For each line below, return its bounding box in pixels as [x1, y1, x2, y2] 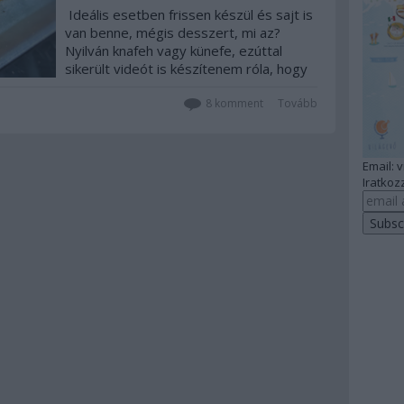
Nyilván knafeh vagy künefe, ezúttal [64, 41, 282, 60]
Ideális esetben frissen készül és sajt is [64, 5, 313, 23]
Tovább [277, 96, 317, 111]
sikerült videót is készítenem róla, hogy [64, 60, 308, 78]
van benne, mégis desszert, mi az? [64, 23, 280, 41]
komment [211, 96, 263, 111]
